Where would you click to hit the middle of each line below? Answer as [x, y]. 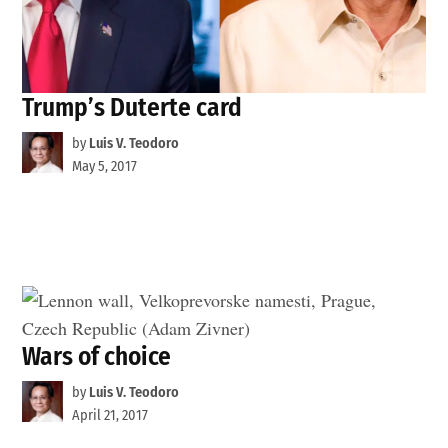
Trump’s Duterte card [132, 108]
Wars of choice [97, 357]
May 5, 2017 [104, 167]
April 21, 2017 [109, 416]
